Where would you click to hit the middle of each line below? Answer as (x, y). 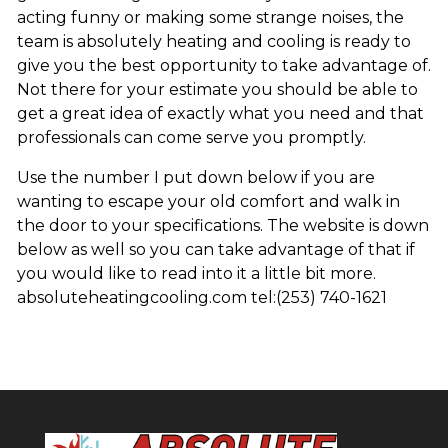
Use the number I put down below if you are (195, 178)
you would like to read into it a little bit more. (196, 274)
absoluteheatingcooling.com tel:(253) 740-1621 (201, 298)
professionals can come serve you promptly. (191, 138)
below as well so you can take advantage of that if (215, 250)
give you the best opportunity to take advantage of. (223, 66)
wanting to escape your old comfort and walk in (208, 202)
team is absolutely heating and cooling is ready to (213, 42)
